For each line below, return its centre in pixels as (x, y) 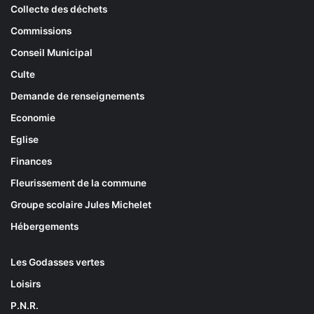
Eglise (25, 139)
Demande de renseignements (77, 96)
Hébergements (45, 226)
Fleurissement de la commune (78, 183)
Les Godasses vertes (57, 262)
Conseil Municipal (52, 52)
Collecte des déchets (59, 9)
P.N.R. (25, 305)
